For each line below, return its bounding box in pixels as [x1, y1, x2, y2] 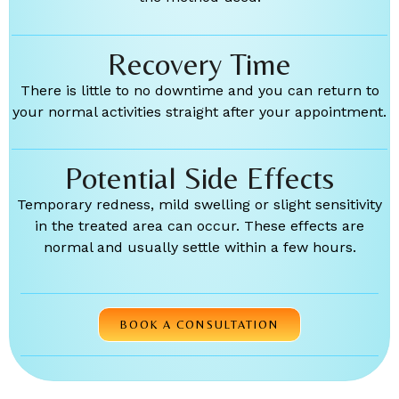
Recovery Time [108, 45, 291, 82]
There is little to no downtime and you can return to [20, 81, 379, 99]
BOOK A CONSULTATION [119, 318, 280, 332]
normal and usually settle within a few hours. [43, 239, 356, 256]
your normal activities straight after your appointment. [12, 102, 387, 120]
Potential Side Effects [65, 160, 334, 197]
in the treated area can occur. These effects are [35, 217, 364, 235]
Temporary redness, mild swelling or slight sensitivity [17, 196, 382, 214]
